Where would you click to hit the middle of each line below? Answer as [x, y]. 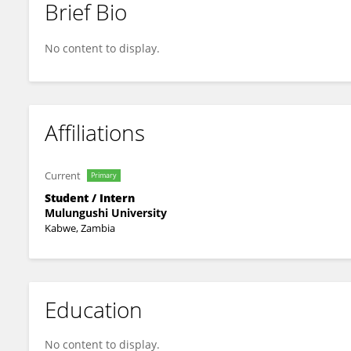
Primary [104, 175]
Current [63, 175]
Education [94, 309]
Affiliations [95, 132]
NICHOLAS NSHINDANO [116, 25]
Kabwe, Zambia [80, 228]
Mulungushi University [106, 213]
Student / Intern [90, 198]
